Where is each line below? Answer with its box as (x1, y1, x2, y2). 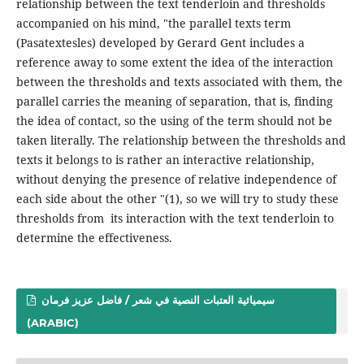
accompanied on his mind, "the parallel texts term (15, 15, 291, 31)
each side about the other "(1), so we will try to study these (15, 190, 339, 206)
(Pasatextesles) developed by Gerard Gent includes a (15, 34, 305, 50)
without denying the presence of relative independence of (15, 171, 336, 187)
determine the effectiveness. (15, 229, 172, 245)
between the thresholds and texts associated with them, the (15, 73, 343, 89)
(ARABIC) (26, 315, 79, 329)
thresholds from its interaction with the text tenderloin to (15, 210, 334, 226)
